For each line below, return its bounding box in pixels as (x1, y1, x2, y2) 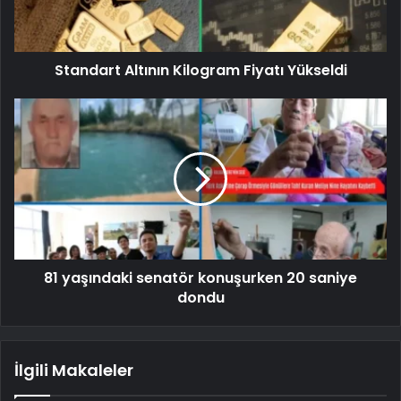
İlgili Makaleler (14, 358, 133, 381)
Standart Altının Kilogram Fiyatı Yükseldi (54, 59, 347, 81)
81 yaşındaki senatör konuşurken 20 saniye (44, 267, 357, 288)
